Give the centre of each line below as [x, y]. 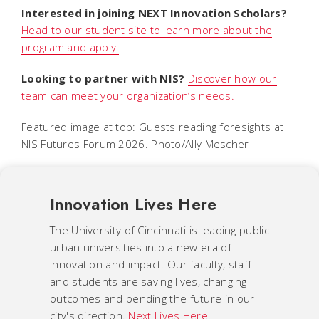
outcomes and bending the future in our [152, 298]
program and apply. [70, 47]
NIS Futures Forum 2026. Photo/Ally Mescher [135, 144]
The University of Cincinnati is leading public [159, 230]
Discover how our [232, 78]
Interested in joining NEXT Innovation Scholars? [155, 13]
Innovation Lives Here [134, 204]
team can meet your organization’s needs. [128, 95]
